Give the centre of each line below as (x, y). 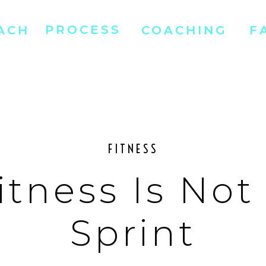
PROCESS (83, 30)
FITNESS (133, 149)
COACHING (184, 30)
